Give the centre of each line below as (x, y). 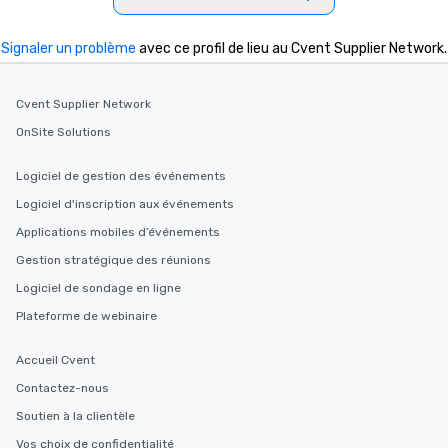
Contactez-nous (62, 388)
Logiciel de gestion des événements (121, 176)
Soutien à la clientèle (75, 416)
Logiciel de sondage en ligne (98, 288)
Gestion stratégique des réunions (113, 260)
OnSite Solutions (63, 132)
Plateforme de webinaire (86, 316)
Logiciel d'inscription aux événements (125, 204)
